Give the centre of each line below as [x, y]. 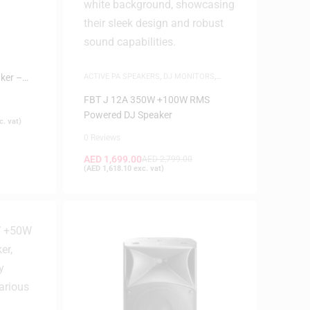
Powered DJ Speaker [128, 115]
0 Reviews [102, 138]
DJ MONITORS [189, 76]
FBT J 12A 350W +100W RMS [146, 100]
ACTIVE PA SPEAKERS [121, 76]
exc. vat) [147, 168]
